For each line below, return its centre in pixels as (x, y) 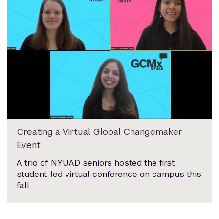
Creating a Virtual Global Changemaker (100, 131)
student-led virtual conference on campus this (109, 174)
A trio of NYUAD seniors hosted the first (96, 163)
